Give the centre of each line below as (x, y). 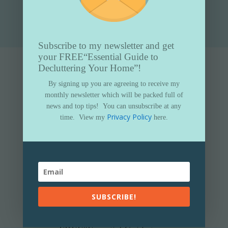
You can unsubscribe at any (142, 106)
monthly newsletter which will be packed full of (114, 95)
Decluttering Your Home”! (89, 68)
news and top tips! (73, 106)
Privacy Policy (129, 117)
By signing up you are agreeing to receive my (114, 83)
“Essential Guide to (121, 56)
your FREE (61, 56)
